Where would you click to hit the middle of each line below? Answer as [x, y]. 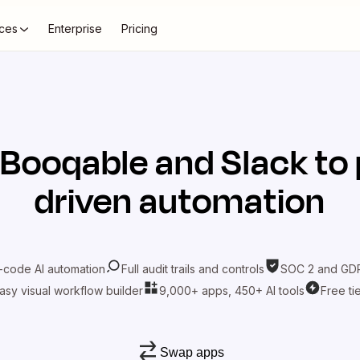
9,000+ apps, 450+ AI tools [231, 290]
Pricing [139, 29]
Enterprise [75, 29]
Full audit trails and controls [193, 268]
